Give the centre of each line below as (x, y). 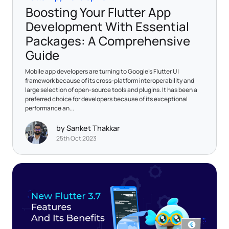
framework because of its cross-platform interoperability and (110, 80)
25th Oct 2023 (76, 139)
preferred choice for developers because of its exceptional (106, 99)
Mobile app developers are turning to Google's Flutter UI (102, 71)
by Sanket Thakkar (88, 128)
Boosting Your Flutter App (98, 12)
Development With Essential (107, 26)
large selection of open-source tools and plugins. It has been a (111, 89)
